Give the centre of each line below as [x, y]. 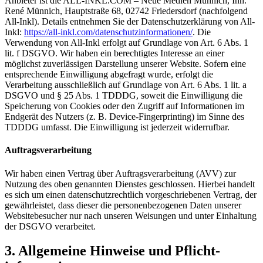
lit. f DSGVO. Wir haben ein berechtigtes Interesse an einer [114, 53]
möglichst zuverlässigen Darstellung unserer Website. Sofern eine [125, 64]
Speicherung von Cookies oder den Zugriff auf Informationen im [124, 106]
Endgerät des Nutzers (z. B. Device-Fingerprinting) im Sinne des [124, 117]
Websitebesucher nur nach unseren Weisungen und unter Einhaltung [131, 215]
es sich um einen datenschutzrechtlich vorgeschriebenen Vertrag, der [131, 194]
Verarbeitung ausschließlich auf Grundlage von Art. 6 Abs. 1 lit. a [126, 85]
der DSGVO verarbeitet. [50, 226]
